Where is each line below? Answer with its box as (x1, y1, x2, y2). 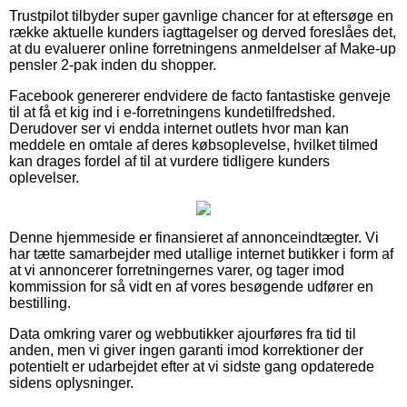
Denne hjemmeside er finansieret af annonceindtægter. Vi (9, 229, 379, 245)
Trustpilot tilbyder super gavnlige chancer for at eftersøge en (9, 7, 393, 24)
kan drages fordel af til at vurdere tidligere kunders (9, 153, 330, 169)
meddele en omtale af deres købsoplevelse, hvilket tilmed (9, 136, 378, 153)
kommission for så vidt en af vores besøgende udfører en (9, 278, 373, 294)
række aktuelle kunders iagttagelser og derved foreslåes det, (9, 24, 396, 40)
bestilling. (9, 294, 71, 311)
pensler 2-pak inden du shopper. (9, 56, 216, 73)
